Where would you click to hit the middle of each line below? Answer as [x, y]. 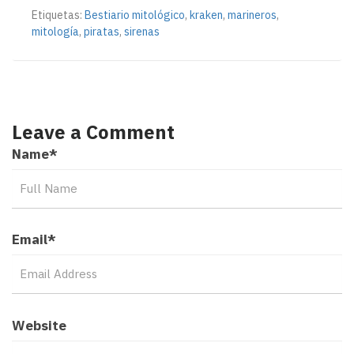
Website [39, 325]
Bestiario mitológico [135, 15]
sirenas [142, 31]
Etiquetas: [58, 15]
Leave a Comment [93, 132]
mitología [55, 31]
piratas [102, 31]
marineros [252, 15]
